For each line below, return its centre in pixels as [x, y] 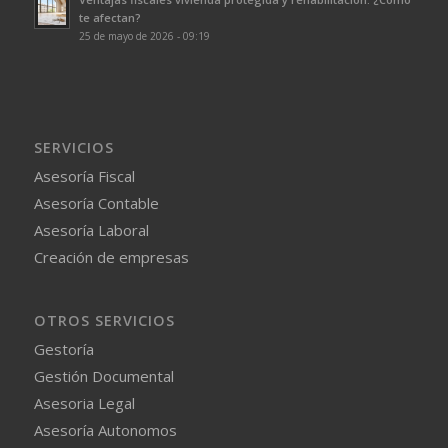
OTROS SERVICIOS [104, 321]
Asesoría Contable [96, 203]
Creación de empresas [111, 257]
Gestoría [63, 349]
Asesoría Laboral [91, 230]
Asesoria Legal [84, 403]
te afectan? [109, 17]
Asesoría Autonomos [105, 430]
